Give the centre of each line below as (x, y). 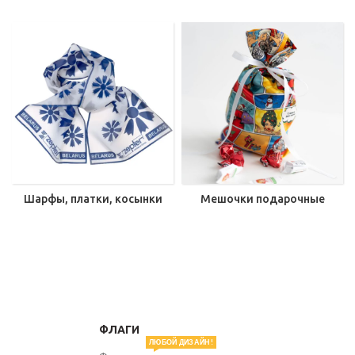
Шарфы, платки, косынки (93, 199)
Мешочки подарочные (262, 199)
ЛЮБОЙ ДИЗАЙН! (181, 342)
